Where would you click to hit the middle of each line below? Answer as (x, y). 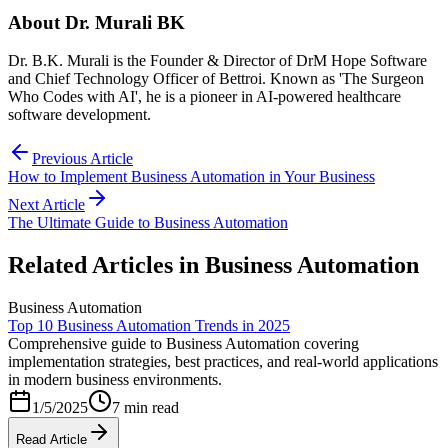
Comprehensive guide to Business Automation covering (183, 344)
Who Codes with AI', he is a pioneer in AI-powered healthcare (204, 97)
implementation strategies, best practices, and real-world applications (223, 362)
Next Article (46, 205)
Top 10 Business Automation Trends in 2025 (149, 326)
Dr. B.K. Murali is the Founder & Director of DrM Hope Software (217, 61)
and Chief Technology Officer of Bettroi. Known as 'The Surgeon (216, 79)
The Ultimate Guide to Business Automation (148, 223)
